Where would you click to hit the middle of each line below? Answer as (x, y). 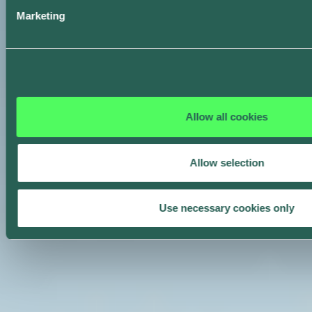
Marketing (41, 16)
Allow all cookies (227, 117)
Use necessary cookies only (227, 208)
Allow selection (227, 162)
